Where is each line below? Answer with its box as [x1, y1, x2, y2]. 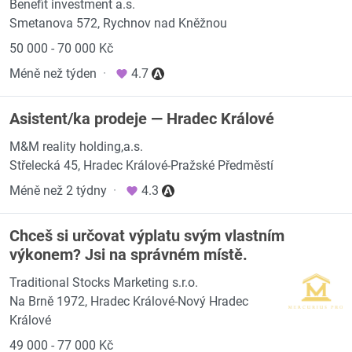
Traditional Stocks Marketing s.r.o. [9, 275, 198, 290]
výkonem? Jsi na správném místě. [9, 245, 247, 264]
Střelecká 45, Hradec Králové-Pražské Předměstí [9, 158, 273, 173]
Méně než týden [9, 66, 97, 81]
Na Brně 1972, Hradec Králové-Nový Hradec [9, 294, 248, 309]
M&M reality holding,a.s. [9, 139, 143, 154]
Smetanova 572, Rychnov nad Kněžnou [9, 16, 227, 31]
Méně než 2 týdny [9, 183, 107, 198]
